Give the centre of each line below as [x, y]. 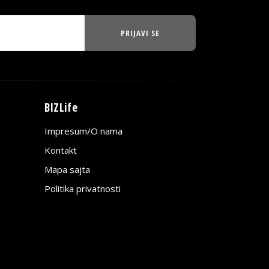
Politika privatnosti [82, 189]
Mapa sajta [67, 170]
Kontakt [60, 150]
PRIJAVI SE [140, 33]
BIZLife [61, 108]
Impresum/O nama [83, 131]
